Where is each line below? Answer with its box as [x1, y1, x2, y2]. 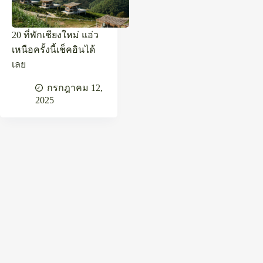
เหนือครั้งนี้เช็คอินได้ [12, 44, 95, 55]
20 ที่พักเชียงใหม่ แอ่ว [12, 29, 99, 40]
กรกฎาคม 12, [47, 82, 103, 93]
